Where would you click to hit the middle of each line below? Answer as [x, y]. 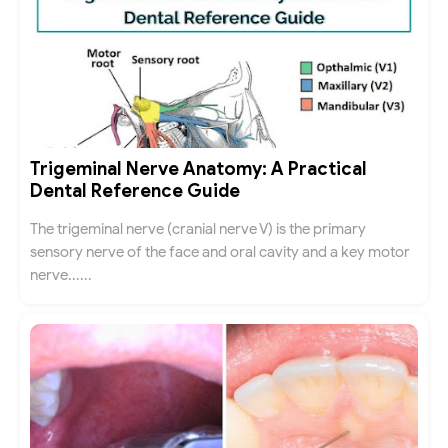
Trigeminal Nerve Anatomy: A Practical [198, 169]
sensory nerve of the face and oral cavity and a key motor [220, 251]
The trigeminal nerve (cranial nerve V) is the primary [198, 228]
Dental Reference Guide [135, 191]
